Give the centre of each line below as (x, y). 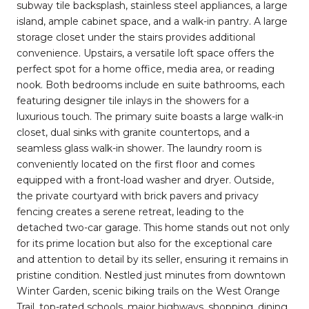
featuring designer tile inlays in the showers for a (133, 100)
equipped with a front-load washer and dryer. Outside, (145, 180)
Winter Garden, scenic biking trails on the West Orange (148, 291)
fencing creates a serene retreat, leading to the (130, 211)
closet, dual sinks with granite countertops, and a (133, 132)
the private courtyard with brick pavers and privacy (138, 196)
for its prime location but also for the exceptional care (144, 243)
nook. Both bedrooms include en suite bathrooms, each (151, 84)
